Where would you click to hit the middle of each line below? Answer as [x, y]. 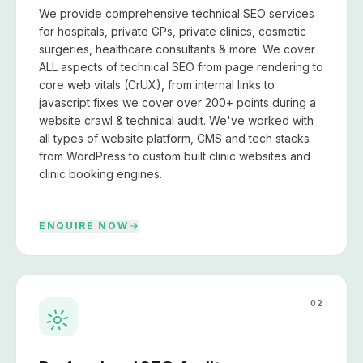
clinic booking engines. [100, 173]
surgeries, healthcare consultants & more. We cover [177, 49]
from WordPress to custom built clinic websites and [175, 156]
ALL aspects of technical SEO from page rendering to [181, 66]
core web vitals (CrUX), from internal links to [157, 84]
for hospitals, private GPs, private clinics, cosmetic [173, 31]
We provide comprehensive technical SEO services [177, 13]
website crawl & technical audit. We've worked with [176, 120]
